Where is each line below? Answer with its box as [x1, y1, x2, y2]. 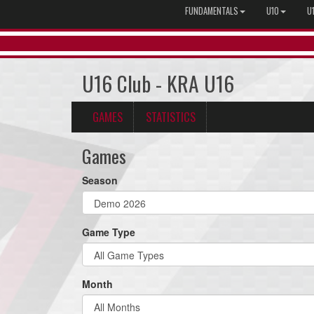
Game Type [82, 225, 135, 239]
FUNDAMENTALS [185, 4, 238, 18]
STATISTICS [146, 108, 196, 125]
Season [82, 173, 118, 187]
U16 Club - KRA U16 [82, 68, 234, 99]
